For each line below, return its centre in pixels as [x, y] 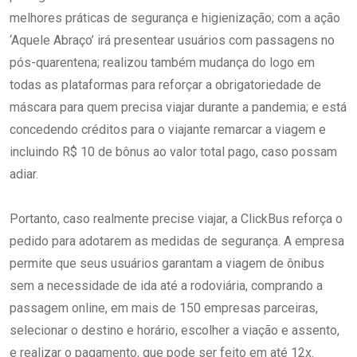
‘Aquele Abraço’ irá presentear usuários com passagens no [172, 40]
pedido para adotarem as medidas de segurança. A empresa [177, 241]
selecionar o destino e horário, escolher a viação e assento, [175, 330]
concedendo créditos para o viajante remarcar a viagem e [168, 129]
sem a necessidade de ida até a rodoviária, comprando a [166, 285]
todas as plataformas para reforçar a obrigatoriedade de [165, 84]
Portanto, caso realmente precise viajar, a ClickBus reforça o [176, 218]
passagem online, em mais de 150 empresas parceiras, [164, 308]
